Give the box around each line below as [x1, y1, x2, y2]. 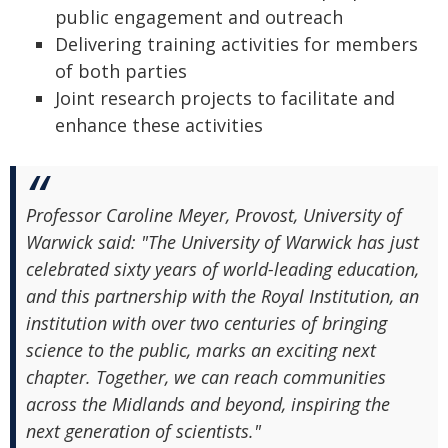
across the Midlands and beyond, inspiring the [26, 392, 390, 416]
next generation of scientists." [26, 419, 261, 443]
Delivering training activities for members [55, 32, 418, 56]
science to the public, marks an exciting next [26, 338, 376, 362]
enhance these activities [55, 113, 263, 137]
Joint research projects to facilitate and [55, 86, 395, 110]
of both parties [55, 59, 187, 83]
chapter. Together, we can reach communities [26, 365, 386, 389]
